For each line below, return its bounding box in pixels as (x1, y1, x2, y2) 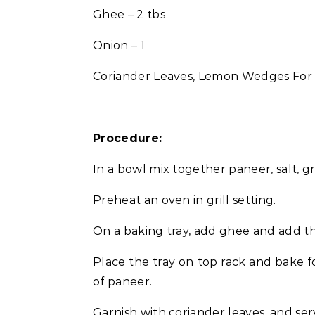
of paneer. (93, 275, 153, 288)
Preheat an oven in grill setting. (93, 193, 276, 207)
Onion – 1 (93, 39, 145, 52)
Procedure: (93, 131, 162, 145)
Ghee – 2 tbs (93, 8, 165, 21)
